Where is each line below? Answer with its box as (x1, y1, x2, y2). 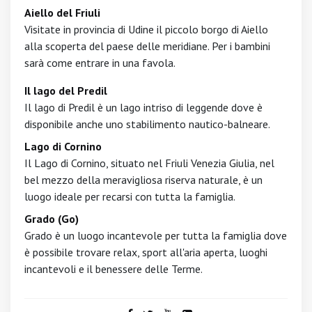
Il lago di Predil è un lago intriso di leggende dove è (24, 100, 263, 114)
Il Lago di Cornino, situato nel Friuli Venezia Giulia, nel (24, 156, 274, 170)
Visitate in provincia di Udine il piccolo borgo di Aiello (24, 22, 268, 36)
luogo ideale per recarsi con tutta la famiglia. (24, 189, 235, 203)
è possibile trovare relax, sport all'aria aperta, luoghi (24, 245, 267, 259)
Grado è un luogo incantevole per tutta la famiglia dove (24, 228, 287, 242)
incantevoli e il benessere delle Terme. (24, 262, 203, 276)
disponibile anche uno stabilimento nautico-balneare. (24, 117, 270, 131)
